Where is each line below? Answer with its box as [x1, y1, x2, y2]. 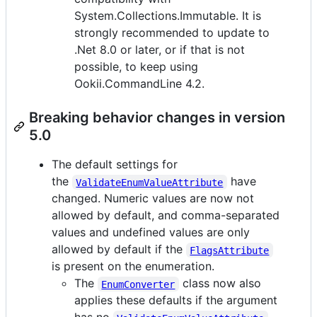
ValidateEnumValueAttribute [76, 176, 224, 188]
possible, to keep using [74, 59, 198, 74]
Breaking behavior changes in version [29, 109, 285, 127]
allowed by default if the [52, 242, 186, 257]
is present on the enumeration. [52, 259, 214, 274]
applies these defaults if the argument [74, 293, 277, 308]
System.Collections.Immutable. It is [74, 8, 261, 23]
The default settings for [52, 157, 178, 172]
